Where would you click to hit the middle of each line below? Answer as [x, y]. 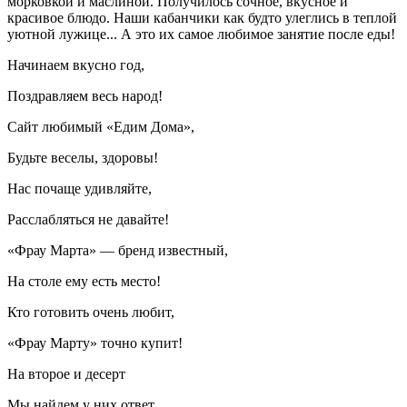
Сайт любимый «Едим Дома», [101, 127]
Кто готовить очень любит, [91, 313]
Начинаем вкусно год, [76, 65]
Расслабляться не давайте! [88, 220]
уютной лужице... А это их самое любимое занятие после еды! [201, 35]
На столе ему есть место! [84, 282]
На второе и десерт [66, 374]
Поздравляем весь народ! [85, 96]
